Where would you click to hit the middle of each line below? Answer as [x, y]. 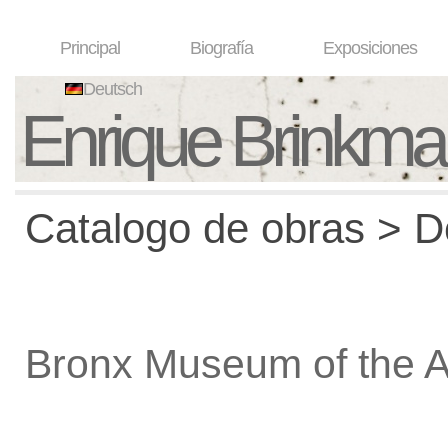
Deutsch [112, 89]
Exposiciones [370, 48]
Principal [90, 48]
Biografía [221, 48]
